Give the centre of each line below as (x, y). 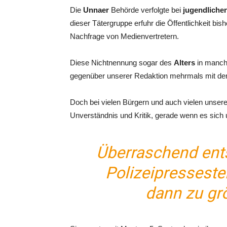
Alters (183, 63)
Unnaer (96, 10)
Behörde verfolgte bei (146, 10)
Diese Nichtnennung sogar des (121, 63)
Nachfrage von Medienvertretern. (124, 36)
